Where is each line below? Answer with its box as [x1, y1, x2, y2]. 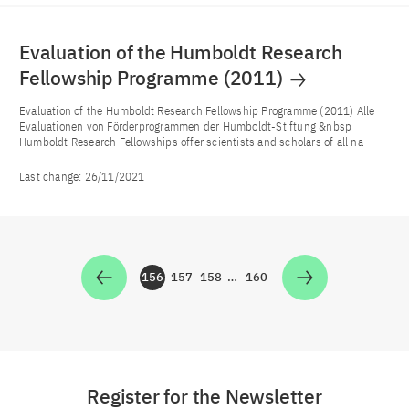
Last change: [19, 168, 85, 184]
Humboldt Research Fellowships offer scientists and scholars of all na [19, 133, 363, 150]
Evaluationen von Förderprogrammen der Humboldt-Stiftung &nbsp [19, 118, 352, 134]
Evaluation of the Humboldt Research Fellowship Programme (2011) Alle [19, 102, 375, 119]
